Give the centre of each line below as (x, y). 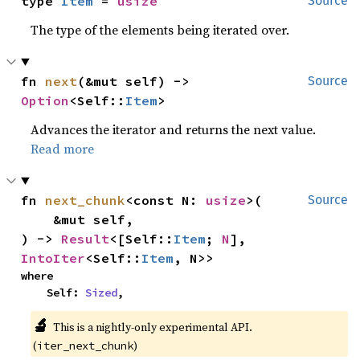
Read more (63, 148)
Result (86, 238)
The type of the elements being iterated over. (160, 29)
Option (45, 100)
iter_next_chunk (86, 345)
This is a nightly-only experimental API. (152, 327)
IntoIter (53, 258)
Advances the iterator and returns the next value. (174, 129)
